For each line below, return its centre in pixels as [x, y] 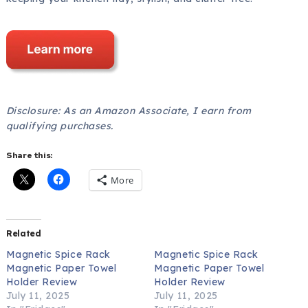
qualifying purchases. [59, 125]
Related [23, 233]
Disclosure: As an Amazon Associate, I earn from [129, 110]
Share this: [29, 155]
